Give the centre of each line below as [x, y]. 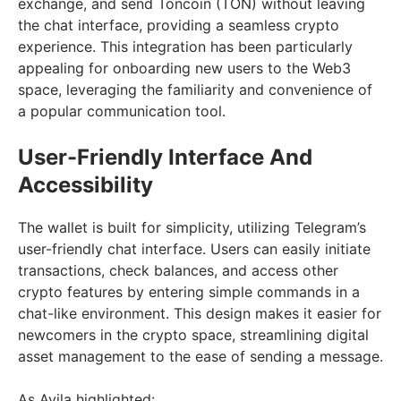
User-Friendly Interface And [165, 157]
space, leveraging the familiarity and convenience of [195, 89]
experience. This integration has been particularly [185, 46]
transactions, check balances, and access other [178, 270]
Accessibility [85, 184]
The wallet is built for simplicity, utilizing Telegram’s [192, 227]
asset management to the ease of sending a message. [200, 356]
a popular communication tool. [122, 111]
